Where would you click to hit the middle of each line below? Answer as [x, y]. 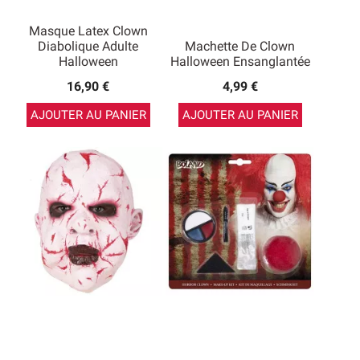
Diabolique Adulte [88, 46]
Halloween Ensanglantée [240, 61]
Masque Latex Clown [88, 31]
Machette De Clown [240, 46]
